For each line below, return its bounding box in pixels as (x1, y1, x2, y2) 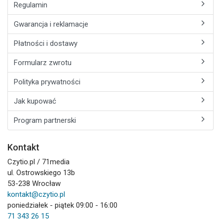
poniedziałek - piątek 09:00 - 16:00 (7, 201, 117, 210)
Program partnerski (14, 116, 76, 125)
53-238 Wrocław (7, 179, 61, 188)
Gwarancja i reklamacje (14, 20, 88, 29)
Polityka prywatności (14, 77, 80, 86)
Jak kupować (14, 97, 56, 106)
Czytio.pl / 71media (7, 157, 70, 166)
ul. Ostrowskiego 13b (7, 168, 75, 177)
